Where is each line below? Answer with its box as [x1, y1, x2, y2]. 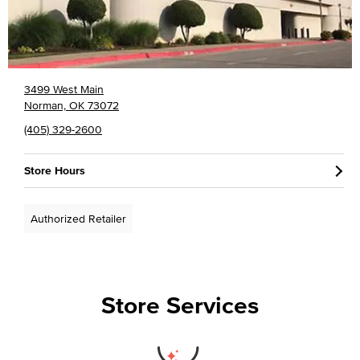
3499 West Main [24, 80, 104, 97]
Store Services [101, 287, 259, 322]
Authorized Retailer [31, 210, 126, 227]
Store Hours [24, 162, 85, 178]
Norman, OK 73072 [24, 96, 119, 113]
